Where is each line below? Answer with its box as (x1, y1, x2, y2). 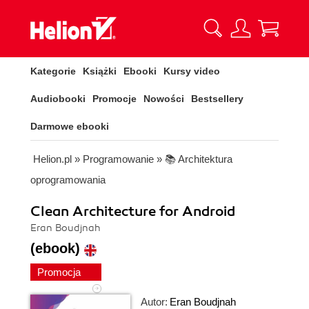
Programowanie (83, 153, 154, 165)
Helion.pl (33, 153, 72, 165)
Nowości (143, 93, 184, 104)
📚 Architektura (165, 153, 232, 165)
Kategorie (30, 66, 76, 77)
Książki (83, 66, 117, 77)
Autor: (141, 296, 168, 308)
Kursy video (163, 66, 220, 77)
